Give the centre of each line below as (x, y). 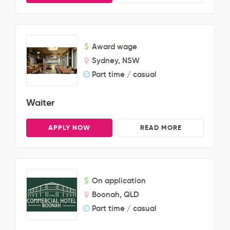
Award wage (114, 46)
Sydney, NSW (116, 60)
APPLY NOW (69, 128)
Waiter (40, 102)
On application (119, 180)
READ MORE (161, 128)
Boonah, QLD (116, 194)
